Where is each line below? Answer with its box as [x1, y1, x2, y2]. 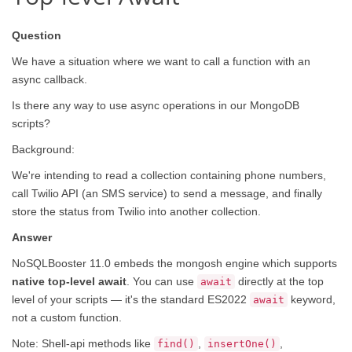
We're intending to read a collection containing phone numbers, [12, 168, 326, 181]
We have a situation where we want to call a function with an [12, 54, 310, 68]
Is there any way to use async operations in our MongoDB [12, 98, 299, 112]
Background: [12, 142, 75, 156]
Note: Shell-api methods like [12, 336, 154, 350]
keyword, [288, 292, 335, 306]
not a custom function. [12, 310, 122, 324]
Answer [12, 230, 52, 244]
